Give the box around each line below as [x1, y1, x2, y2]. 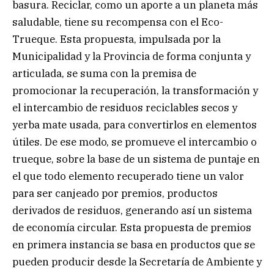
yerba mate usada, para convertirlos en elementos [12, 118, 257, 132]
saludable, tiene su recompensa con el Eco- [12, 15, 223, 29]
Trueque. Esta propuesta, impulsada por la [12, 32, 221, 46]
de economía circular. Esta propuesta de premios [12, 221, 251, 235]
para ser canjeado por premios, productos [12, 187, 218, 201]
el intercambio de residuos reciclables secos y [12, 101, 237, 115]
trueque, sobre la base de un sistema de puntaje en [12, 152, 260, 166]
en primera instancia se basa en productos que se [12, 238, 255, 252]
